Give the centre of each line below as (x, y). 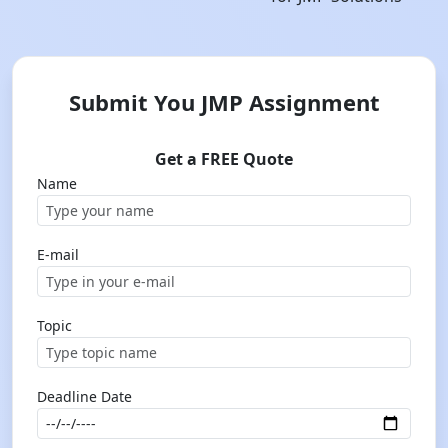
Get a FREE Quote (224, 159)
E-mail (58, 254)
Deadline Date (84, 396)
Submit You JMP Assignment (224, 102)
